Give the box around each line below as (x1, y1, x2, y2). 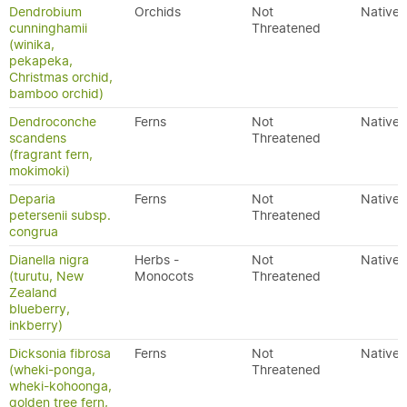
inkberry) (9, 317, 63, 333)
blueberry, (9, 301, 70, 317)
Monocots (134, 268, 194, 284)
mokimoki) (9, 163, 70, 179)
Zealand (9, 284, 57, 301)
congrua (9, 223, 58, 240)
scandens (9, 130, 66, 146)
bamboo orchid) (9, 85, 104, 102)
